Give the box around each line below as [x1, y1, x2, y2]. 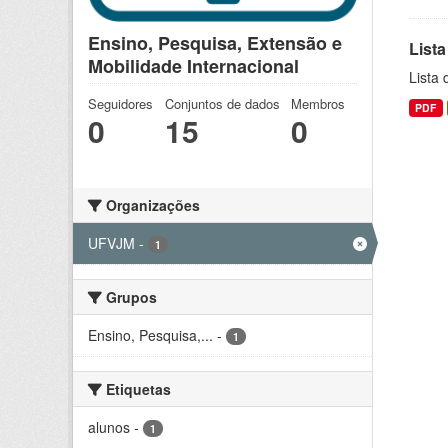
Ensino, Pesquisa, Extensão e [88, 29, 342, 56]
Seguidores [88, 93, 153, 113]
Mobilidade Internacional [88, 52, 299, 79]
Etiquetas [102, 378, 171, 399]
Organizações [102, 194, 200, 215]
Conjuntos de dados [164, 93, 280, 113]
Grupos [102, 286, 157, 307]
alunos [88, 416, 130, 437]
